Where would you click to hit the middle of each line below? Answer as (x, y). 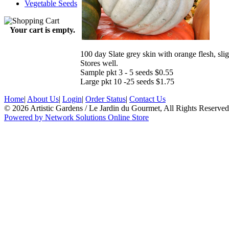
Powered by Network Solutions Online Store (76, 117)
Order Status (106, 99)
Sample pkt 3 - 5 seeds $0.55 (127, 72)
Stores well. (99, 63)
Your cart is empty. (42, 30)
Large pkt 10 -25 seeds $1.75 (127, 81)
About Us (43, 99)
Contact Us (147, 99)
